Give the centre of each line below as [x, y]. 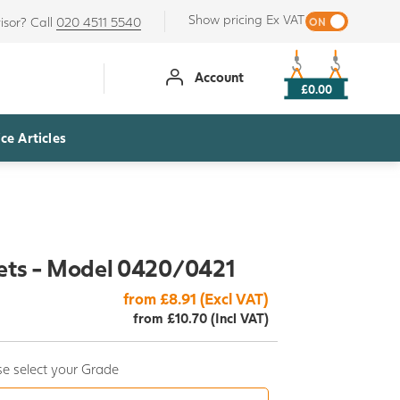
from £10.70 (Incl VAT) [201, 317]
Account [220, 76]
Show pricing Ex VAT [246, 19]
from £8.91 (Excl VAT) [196, 298]
